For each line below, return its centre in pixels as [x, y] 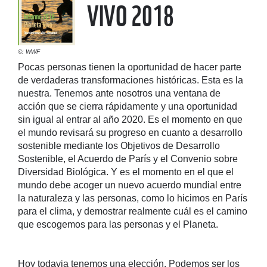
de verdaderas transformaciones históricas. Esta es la [131, 80]
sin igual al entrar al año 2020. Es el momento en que [130, 119]
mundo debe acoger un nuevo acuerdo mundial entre [130, 185]
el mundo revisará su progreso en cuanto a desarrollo [130, 132]
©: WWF [29, 52]
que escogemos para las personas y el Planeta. [118, 224]
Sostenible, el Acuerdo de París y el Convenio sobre [128, 159]
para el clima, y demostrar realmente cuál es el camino [133, 211]
